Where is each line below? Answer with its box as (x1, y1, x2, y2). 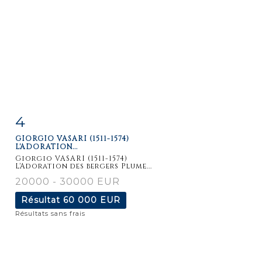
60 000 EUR (63, 194, 120, 205)
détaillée (27, 140, 67, 150)
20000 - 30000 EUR (15, 175, 120, 187)
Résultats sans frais (15, 209, 85, 218)
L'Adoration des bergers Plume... (15, 161, 152, 171)
